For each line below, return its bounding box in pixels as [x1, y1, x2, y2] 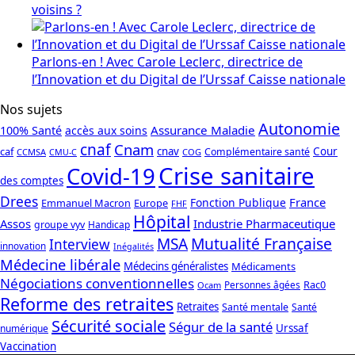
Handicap [88, 218, 130, 232]
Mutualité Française [191, 233, 332, 255]
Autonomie [258, 118, 340, 140]
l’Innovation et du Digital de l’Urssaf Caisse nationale [32, 71, 345, 89]
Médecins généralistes [124, 259, 228, 274]
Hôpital [133, 211, 190, 234]
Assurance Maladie [151, 122, 255, 139]
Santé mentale [222, 300, 288, 315]
